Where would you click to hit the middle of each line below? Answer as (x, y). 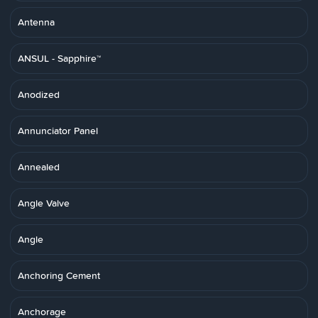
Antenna (36, 22)
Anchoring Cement (59, 275)
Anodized (39, 94)
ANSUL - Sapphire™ (59, 58)
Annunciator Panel (58, 131)
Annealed (39, 167)
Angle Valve (44, 203)
